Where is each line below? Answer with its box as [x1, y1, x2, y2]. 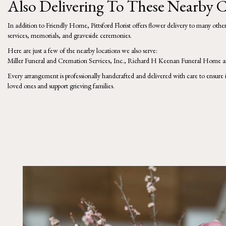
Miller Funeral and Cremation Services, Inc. [8, 55, 124, 65]
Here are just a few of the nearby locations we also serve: [8, 45, 157, 55]
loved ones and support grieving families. [8, 81, 115, 90]
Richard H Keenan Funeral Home [128, 55, 221, 65]
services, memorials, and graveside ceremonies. [8, 30, 132, 40]
